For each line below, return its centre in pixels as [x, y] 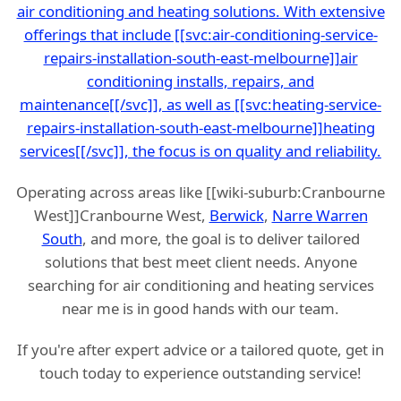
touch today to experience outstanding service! [200, 372]
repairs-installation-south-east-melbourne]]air [200, 57]
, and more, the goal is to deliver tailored [221, 238]
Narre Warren [320, 215]
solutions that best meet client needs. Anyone [200, 261]
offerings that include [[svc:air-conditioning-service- [200, 34]
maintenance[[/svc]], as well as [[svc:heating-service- [200, 104]
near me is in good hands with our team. [200, 308]
